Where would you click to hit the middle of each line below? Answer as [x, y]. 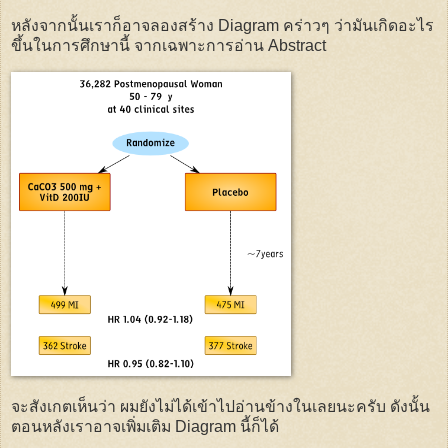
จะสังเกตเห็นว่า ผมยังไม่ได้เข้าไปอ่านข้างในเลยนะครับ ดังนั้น [220, 406]
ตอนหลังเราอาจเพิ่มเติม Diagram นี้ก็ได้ [145, 426]
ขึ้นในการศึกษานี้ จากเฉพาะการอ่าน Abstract [168, 46]
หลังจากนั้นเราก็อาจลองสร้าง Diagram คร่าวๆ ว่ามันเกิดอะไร [222, 26]
